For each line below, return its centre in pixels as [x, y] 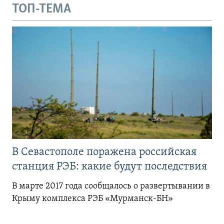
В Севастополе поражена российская [104, 152]
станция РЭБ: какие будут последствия [111, 166]
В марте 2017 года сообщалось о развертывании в [111, 186]
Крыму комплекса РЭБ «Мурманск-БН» [92, 198]
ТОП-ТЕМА [41, 9]
